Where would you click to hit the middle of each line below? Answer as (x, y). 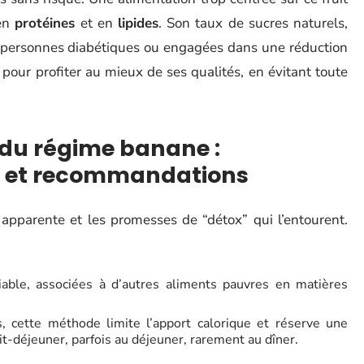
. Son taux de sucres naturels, (253, 24)
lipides (138, 24)
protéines (45, 24)
